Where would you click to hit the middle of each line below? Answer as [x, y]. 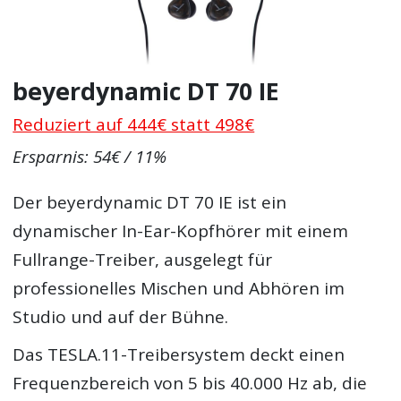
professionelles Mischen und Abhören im [179, 289]
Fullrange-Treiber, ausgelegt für [143, 260]
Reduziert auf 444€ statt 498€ [134, 124]
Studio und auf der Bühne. [121, 317]
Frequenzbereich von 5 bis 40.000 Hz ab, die [190, 383]
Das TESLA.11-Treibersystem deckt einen [179, 354]
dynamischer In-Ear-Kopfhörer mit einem [181, 231]
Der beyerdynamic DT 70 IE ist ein [150, 203]
